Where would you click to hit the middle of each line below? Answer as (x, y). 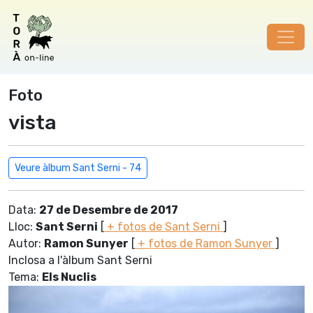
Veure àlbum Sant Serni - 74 (78, 168)
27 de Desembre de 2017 (109, 210)
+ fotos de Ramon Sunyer (205, 243)
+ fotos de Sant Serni (163, 227)
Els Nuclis (69, 277)
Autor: (26, 243)
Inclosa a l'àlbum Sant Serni (80, 260)
